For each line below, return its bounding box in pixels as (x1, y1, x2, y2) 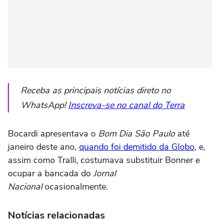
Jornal (93, 167, 116, 180)
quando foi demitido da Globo (79, 141, 194, 153)
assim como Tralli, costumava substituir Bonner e (8, 154, 200, 166)
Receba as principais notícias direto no (21, 84, 171, 97)
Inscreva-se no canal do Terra (68, 99, 185, 111)
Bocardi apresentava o (8, 128, 98, 140)
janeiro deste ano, (8, 141, 79, 153)
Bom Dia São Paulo (98, 128, 175, 140)
